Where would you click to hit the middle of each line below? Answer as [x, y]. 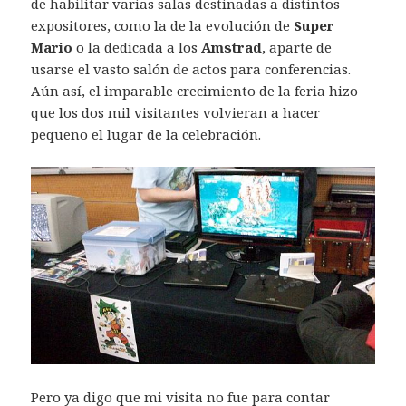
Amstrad [232, 47]
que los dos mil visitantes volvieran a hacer [176, 112]
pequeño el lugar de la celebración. [146, 134]
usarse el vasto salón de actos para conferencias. [191, 68]
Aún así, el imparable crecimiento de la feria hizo [195, 90]
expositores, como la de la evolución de [163, 25]
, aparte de [297, 47]
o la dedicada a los [137, 47]
